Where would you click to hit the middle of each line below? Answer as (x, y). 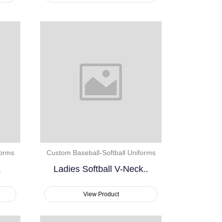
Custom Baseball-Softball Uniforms (101, 153)
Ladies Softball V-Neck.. (101, 169)
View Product (101, 194)
